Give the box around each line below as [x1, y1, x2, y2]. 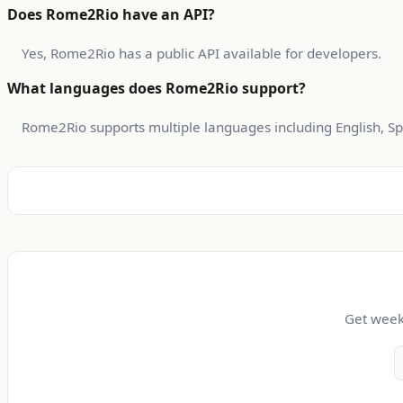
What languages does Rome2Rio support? [7, 78, 306, 99]
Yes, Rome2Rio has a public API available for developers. [22, 44, 381, 63]
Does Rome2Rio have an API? [7, 4, 215, 25]
